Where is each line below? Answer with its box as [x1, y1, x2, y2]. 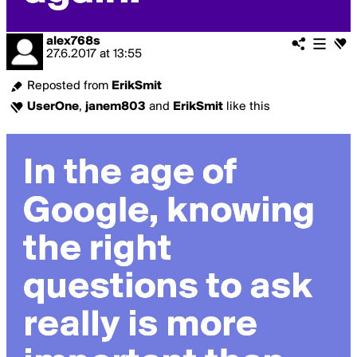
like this [223, 100, 270, 113]
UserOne [27, 100, 79, 113]
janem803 [85, 100, 146, 113]
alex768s [46, 35, 100, 48]
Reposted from [27, 80, 112, 92]
